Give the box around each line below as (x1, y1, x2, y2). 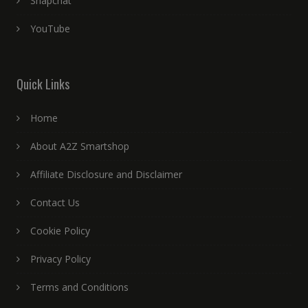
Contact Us (30, 196, 80, 210)
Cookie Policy (30, 224, 90, 238)
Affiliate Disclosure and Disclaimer (30, 168, 182, 181)
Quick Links (16, 75, 69, 93)
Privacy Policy (30, 252, 91, 266)
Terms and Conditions (30, 280, 129, 294)
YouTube (30, 22, 70, 36)
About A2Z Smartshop (30, 140, 129, 153)
